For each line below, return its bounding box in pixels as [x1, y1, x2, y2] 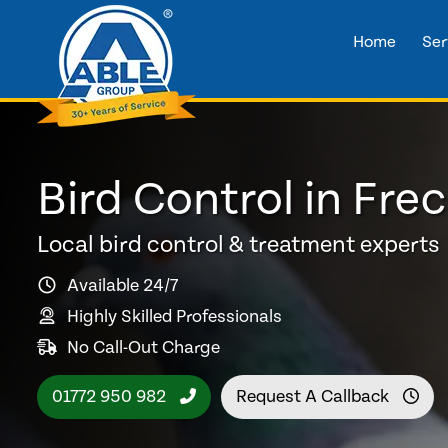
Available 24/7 [67, 274, 178, 296]
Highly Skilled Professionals [67, 305, 282, 327]
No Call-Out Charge [67, 336, 220, 358]
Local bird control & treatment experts [37, 231, 440, 259]
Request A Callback [236, 385, 393, 407]
